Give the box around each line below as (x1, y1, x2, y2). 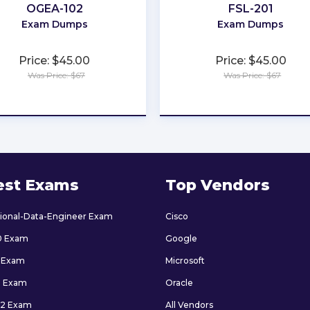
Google (165, 232, 197, 244)
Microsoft (165, 255, 205, 266)
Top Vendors (165, 175, 270, 194)
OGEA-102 (26, 1, 83, 15)
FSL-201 (228, 1, 273, 15)
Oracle (165, 277, 193, 288)
